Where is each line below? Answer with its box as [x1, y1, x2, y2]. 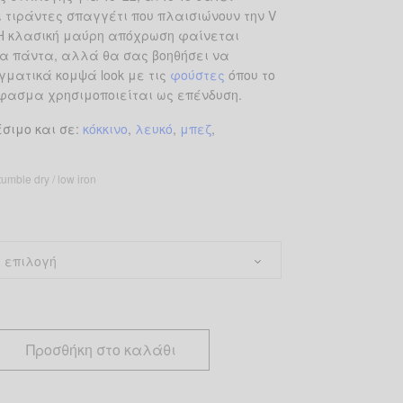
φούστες [170, 65, 226, 84]
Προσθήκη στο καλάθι [26, 338, 177, 360]
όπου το [228, 65, 276, 84]
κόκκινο [83, 119, 129, 138]
